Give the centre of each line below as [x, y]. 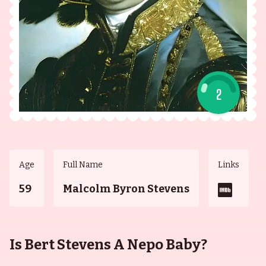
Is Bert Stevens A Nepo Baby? [108, 245]
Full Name [83, 165]
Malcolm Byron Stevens [126, 189]
